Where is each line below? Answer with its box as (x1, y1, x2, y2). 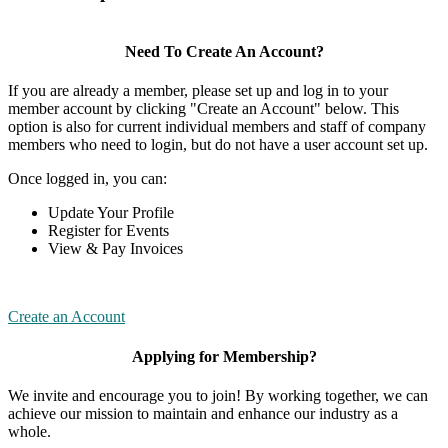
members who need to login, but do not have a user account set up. (8, 136, 428, 154)
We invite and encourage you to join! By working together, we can (8, 386, 428, 404)
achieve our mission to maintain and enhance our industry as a (8, 404, 398, 422)
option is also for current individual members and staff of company (8, 118, 426, 136)
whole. (8, 422, 51, 440)
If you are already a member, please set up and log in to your (8, 82, 388, 100)
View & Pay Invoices (48, 240, 183, 258)
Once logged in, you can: (8, 170, 167, 188)
